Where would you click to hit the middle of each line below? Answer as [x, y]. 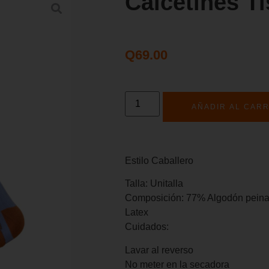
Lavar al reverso [159, 250]
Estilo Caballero [159, 160]
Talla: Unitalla [154, 184]
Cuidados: [147, 227]
